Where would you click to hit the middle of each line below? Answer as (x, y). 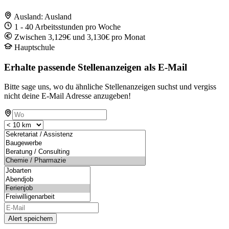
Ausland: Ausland (43, 16)
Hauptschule (35, 47)
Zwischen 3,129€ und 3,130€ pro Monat (80, 37)
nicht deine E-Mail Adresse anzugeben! (67, 96)
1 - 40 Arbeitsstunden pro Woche (67, 27)
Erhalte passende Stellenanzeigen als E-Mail (96, 67)
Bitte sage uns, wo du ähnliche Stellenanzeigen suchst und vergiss (110, 87)
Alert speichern (30, 219)
